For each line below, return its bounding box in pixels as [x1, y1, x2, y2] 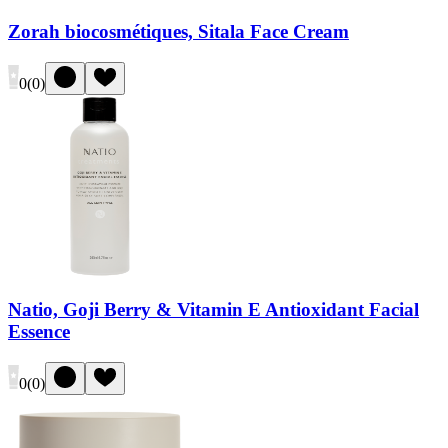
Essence [8, 321, 70, 343]
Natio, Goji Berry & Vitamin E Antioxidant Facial [8, 299, 419, 321]
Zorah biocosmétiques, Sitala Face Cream [8, 21, 349, 43]
